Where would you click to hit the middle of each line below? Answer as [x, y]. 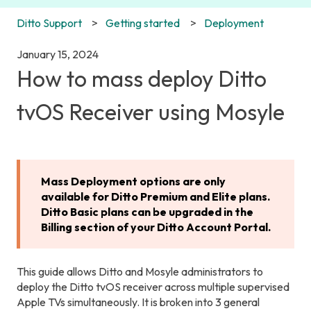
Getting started [143, 23]
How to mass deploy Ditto [142, 79]
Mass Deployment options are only [133, 181]
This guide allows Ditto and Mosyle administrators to [140, 272]
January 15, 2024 [58, 54]
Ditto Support [49, 23]
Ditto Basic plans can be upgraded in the [147, 211]
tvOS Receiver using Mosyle [151, 112]
